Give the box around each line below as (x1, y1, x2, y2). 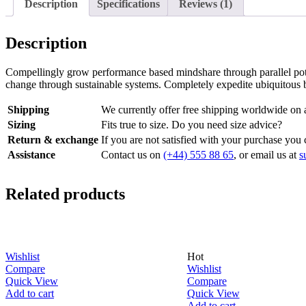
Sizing (8, 118, 36, 130)
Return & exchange (8, 133, 98, 145)
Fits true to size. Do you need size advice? (101, 118, 282, 130)
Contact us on (101, 148, 163, 161)
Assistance (8, 148, 55, 161)
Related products (5, 184, 125, 203)
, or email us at (234, 148, 299, 161)
